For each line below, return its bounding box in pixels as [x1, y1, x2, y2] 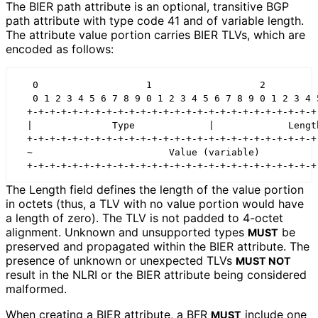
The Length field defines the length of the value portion [6, 182, 304, 197]
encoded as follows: [6, 42, 114, 57]
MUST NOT [236, 254, 291, 267]
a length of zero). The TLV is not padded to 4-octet [6, 210, 283, 225]
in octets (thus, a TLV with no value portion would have [6, 196, 304, 211]
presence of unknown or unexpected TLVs [6, 253, 236, 268]
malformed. [6, 281, 66, 296]
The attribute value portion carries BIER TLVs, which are [6, 28, 305, 43]
